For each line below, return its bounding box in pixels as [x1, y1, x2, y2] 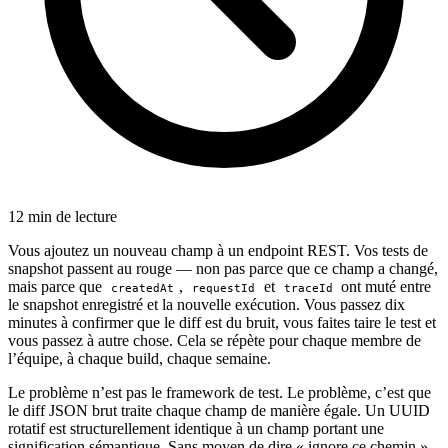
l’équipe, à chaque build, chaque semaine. [8, 349, 271, 367]
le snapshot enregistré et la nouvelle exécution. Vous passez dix [8, 295, 405, 313]
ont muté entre [337, 277, 432, 295]
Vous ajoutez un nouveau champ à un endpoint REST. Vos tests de [8, 241, 428, 259]
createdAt [110, 281, 174, 295]
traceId [283, 281, 333, 295]
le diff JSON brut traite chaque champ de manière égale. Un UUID [8, 401, 430, 419]
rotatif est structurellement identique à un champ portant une [8, 419, 384, 437]
